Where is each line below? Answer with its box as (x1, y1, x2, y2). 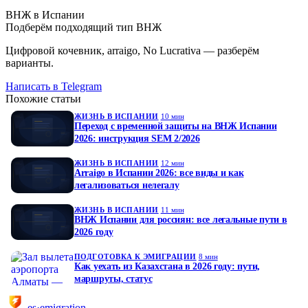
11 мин (160, 205, 184, 214)
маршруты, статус (74, 273, 153, 284)
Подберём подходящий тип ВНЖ (5, 21, 162, 33)
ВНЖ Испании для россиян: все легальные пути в (74, 214, 287, 225)
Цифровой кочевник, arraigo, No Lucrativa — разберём (5, 44, 259, 56)
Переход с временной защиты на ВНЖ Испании (74, 120, 277, 131)
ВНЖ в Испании (5, 8, 85, 21)
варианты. (5, 56, 54, 69)
